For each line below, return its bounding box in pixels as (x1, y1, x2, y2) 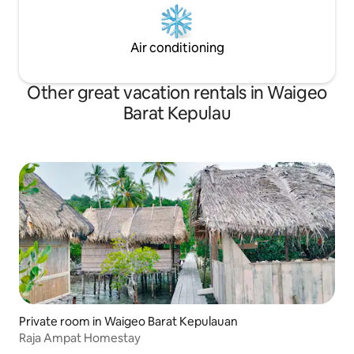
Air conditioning (130, 40, 224, 57)
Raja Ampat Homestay (19, 330, 141, 346)
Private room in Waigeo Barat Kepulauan (19, 314, 238, 330)
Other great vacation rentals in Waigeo (27, 81, 327, 105)
